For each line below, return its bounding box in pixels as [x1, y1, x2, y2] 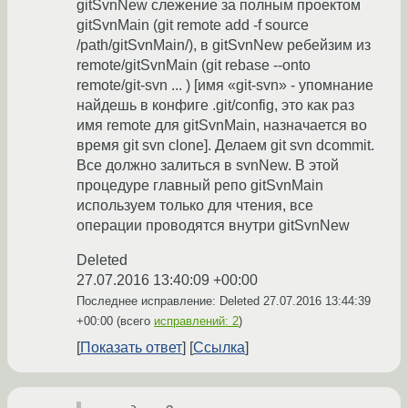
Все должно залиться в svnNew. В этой [76, 158, 339, 174]
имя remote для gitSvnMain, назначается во [76, 117, 367, 134]
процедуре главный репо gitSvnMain [76, 178, 323, 194]
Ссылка [193, 340, 245, 356]
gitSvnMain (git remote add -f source [76, 17, 309, 34]
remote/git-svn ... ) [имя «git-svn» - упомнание [76, 77, 373, 94]
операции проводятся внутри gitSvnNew [76, 218, 350, 234]
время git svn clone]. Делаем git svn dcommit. [76, 138, 374, 154]
